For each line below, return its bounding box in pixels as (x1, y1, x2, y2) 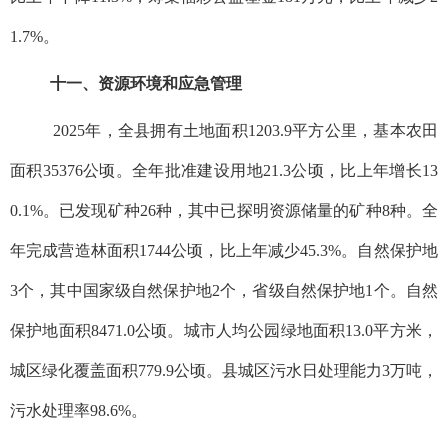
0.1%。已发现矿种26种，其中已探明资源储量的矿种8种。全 (10, 201, 438, 219)
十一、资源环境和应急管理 (10, 74, 242, 92)
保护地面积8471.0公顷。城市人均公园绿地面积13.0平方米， (10, 321, 438, 339)
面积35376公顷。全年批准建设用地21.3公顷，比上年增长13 (10, 161, 438, 179)
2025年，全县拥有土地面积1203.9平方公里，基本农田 (53, 121, 438, 139)
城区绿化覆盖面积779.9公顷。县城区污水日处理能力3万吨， (10, 361, 438, 379)
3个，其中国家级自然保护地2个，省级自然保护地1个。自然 (10, 281, 438, 299)
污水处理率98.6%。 (10, 401, 147, 419)
